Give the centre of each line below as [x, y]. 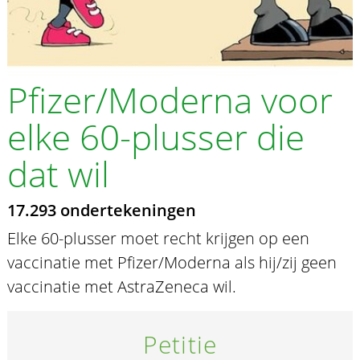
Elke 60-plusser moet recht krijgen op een [158, 239]
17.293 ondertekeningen [101, 211]
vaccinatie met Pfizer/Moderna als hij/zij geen [172, 263]
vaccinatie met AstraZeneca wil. [121, 287]
